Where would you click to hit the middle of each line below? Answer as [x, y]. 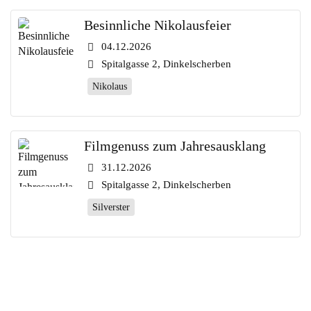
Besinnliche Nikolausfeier [158, 25]
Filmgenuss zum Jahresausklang [175, 146]
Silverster [111, 207]
